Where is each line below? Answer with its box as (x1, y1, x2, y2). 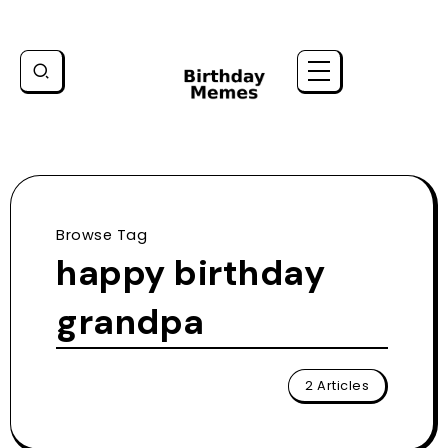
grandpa (56, 298, 205, 345)
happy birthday (56, 249, 325, 296)
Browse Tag (56, 224, 147, 245)
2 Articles (305, 376, 369, 394)
